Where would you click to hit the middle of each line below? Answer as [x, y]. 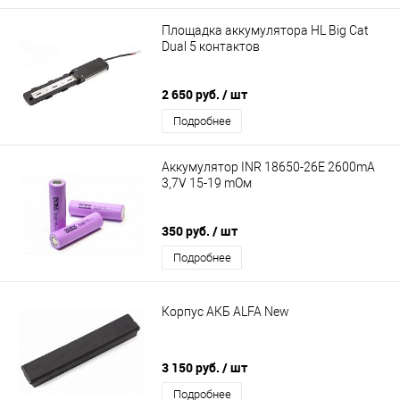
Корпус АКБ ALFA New [225, 311]
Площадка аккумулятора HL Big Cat [265, 30]
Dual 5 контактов [211, 46]
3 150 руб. [192, 368]
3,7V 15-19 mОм [207, 183]
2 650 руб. [192, 95]
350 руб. [187, 231]
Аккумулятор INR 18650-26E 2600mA [268, 167]
